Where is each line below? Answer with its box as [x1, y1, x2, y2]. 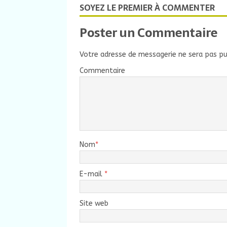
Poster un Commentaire [80, 23, 217, 43]
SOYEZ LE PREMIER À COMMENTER [80, 1, 215, 15]
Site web [80, 199, 108, 208]
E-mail [80, 170, 104, 179]
